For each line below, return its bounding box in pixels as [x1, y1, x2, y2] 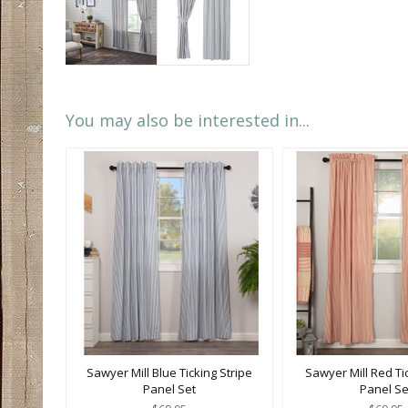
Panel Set [143, 381, 196, 397]
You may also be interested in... [66, 109, 310, 131]
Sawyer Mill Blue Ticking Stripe [87, 364, 252, 381]
